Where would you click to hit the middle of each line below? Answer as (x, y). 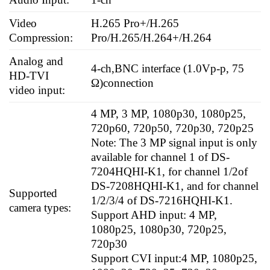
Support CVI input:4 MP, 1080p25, (174, 258)
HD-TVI (29, 75)
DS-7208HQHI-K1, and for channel (175, 186)
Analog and (36, 61)
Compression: (41, 37)
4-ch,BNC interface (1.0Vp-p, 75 (168, 68)
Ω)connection (123, 83)
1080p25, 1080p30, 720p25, (159, 229)
